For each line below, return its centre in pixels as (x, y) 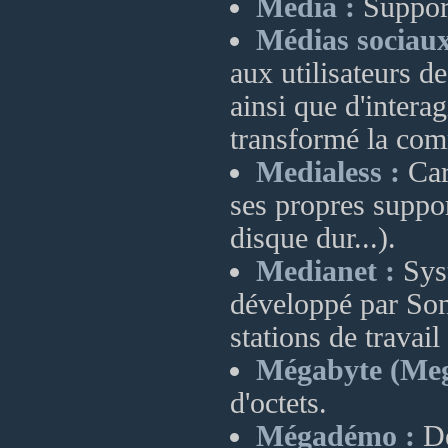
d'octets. (278, 403)
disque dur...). (313, 238)
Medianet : (325, 271)
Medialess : (328, 172)
